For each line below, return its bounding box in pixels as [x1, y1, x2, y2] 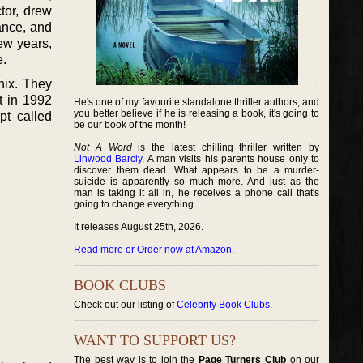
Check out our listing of [74, 299, 177, 310]
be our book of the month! [74, 119, 186, 130]
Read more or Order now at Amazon [74, 244, 232, 255]
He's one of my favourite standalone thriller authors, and [74, 96, 320, 108]
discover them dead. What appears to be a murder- [74, 164, 320, 176]
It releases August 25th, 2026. [74, 221, 203, 233]
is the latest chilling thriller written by [131, 142, 320, 153]
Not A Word [74, 142, 132, 153]
